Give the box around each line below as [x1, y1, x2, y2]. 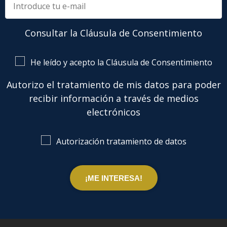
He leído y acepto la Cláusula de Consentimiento [30, 57, 212, 68]
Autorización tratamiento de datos [56, 136, 186, 147]
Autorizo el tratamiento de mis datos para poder [6, 79, 221, 91]
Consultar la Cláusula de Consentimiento [25, 27, 202, 40]
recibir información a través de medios [28, 92, 199, 105]
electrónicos [87, 106, 140, 119]
